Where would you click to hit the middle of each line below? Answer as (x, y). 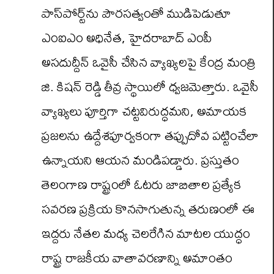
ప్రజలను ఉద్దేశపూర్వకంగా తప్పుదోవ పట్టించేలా (150, 135)
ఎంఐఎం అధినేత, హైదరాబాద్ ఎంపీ (127, 38)
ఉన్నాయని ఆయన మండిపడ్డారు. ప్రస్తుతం (140, 160)
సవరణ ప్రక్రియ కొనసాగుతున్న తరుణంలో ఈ (148, 209)
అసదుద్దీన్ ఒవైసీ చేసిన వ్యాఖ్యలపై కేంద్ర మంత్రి (149, 62)
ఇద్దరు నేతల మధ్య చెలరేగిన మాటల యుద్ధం (146, 233)
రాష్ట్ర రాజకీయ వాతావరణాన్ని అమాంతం (137, 258)
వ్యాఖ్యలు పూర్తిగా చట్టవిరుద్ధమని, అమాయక (144, 111)
